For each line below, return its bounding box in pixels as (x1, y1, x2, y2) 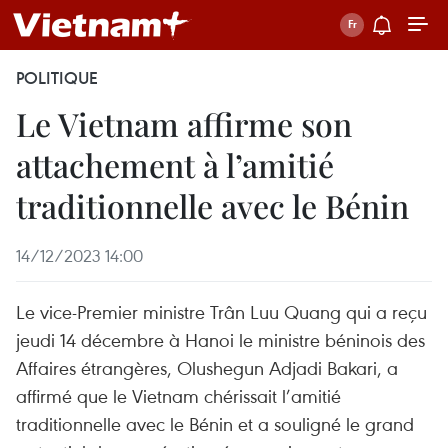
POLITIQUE (16, 67, 98, 89)
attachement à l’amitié (16, 143, 334, 186)
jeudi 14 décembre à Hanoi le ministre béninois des (16, 327, 425, 352)
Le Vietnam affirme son (16, 102, 352, 145)
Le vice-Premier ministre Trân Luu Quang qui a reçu (16, 299, 427, 324)
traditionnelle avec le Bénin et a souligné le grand (16, 411, 414, 436)
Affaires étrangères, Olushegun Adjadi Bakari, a (16, 355, 398, 380)
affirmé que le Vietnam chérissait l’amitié (16, 383, 341, 408)
